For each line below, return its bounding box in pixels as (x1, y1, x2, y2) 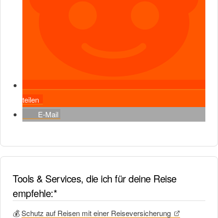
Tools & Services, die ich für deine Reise (13, 171, 177, 186)
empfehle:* (13, 186, 57, 200)
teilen (22, 94, 39, 105)
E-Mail (38, 109, 58, 120)
